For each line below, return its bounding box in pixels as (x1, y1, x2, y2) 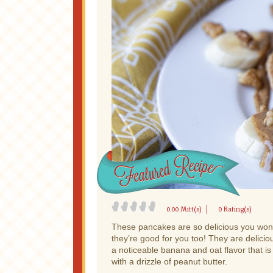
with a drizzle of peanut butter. (112, 257, 227, 266)
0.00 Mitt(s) (166, 205, 202, 213)
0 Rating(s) (218, 205, 252, 213)
